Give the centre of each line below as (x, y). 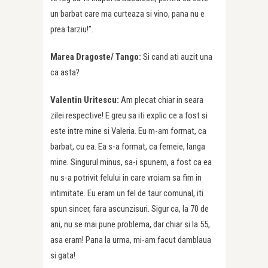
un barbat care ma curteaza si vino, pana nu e (127, 14)
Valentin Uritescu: (86, 100)
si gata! (63, 256)
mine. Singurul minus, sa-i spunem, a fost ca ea (131, 162)
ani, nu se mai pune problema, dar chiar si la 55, (130, 225)
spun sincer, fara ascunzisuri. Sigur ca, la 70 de (130, 209)
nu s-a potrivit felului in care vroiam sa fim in (126, 178)
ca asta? (65, 73)
